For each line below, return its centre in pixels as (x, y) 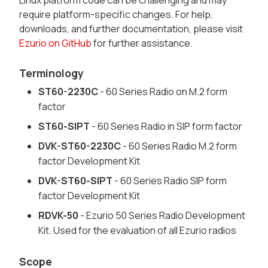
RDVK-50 (58, 216)
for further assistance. (142, 43)
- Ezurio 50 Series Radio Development (162, 216)
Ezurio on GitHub (55, 43)
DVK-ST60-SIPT (75, 181)
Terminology (51, 73)
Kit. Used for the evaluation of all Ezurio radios (137, 231)
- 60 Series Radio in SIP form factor (166, 127)
